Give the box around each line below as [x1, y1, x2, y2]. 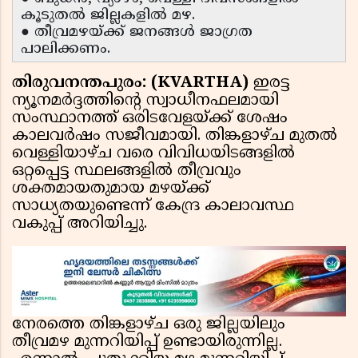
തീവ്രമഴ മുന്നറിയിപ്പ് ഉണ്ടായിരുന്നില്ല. [12, 332, 282, 353]
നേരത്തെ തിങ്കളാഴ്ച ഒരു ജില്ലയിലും [12, 315, 285, 336]
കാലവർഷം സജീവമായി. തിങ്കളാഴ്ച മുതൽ [12, 126, 337, 147]
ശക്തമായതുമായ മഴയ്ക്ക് [12, 179, 209, 200]
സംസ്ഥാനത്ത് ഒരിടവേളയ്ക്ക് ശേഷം [12, 109, 288, 129]
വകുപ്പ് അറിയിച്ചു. [12, 214, 147, 235]
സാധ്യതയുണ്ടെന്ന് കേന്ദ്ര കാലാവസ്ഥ [12, 197, 294, 217]
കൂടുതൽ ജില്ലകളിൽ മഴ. [21, 6, 195, 26]
